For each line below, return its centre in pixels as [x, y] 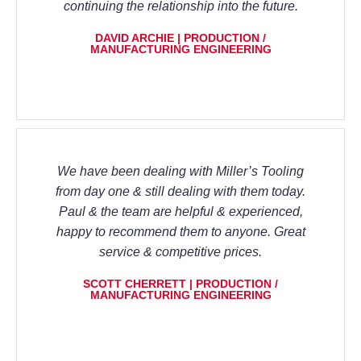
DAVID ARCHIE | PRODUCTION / [180, 37]
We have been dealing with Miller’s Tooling [180, 171]
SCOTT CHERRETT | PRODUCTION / [180, 283]
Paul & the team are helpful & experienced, [180, 211]
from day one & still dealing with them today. [180, 191]
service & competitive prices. [180, 251]
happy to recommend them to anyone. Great [180, 231]
